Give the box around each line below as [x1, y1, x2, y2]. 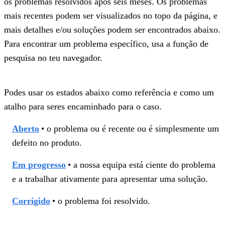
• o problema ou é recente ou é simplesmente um [41, 123, 219, 134]
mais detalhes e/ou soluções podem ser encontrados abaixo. [4, 24, 220, 35]
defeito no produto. [12, 137, 82, 148]
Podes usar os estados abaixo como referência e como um [4, 87, 214, 97]
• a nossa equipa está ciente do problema [68, 159, 215, 170]
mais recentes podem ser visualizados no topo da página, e [4, 10, 217, 21]
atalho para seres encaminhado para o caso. [4, 101, 164, 111]
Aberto [12, 123, 39, 134]
